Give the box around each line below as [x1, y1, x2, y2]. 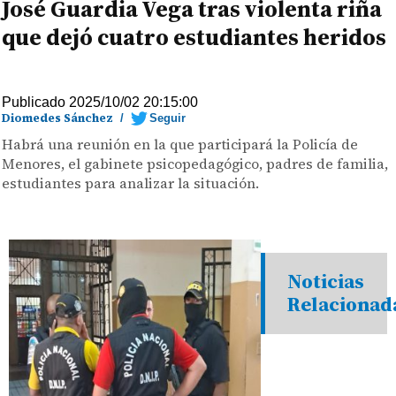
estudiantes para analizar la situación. [2, 173, 260, 193]
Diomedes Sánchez [2, 110, 114, 126]
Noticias [287, 268, 365, 295]
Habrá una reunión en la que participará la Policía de [2, 134, 359, 154]
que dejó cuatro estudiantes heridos [2, 21, 387, 53]
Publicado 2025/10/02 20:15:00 [2, 95, 199, 110]
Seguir [149, 111, 187, 125]
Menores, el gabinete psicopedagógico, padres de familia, [2, 154, 389, 173]
